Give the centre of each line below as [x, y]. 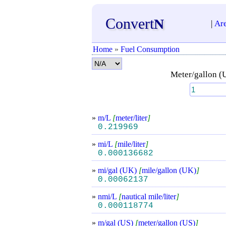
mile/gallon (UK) [169, 170]
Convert [130, 23]
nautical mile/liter [149, 196]
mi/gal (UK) [118, 170]
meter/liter [131, 118]
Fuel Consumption [150, 49]
